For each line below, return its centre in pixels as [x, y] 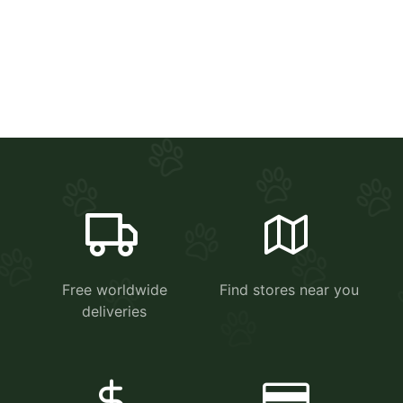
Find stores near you [289, 290]
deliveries [114, 312]
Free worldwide [114, 290]
